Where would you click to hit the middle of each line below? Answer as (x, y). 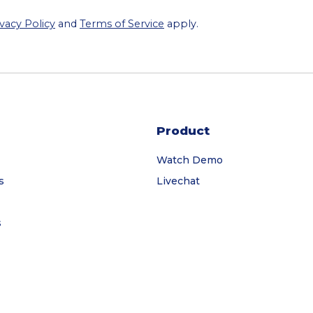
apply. (181, 24)
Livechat (178, 181)
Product (183, 131)
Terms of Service (122, 24)
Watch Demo (190, 160)
